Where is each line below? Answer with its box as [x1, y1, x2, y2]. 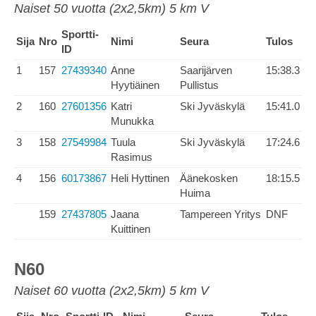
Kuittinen [111, 223, 150, 235]
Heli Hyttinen [111, 172, 169, 184]
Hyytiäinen [111, 79, 159, 91]
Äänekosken [180, 172, 238, 184]
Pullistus [180, 79, 219, 91]
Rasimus [111, 151, 152, 163]
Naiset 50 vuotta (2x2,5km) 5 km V [14, 1, 209, 16]
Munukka [111, 115, 154, 127]
